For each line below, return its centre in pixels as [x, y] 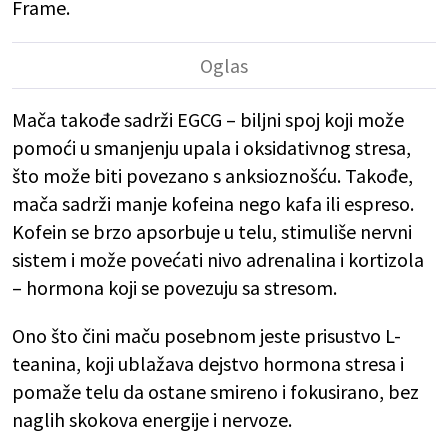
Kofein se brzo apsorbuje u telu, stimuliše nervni [212, 232]
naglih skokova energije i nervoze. [152, 420]
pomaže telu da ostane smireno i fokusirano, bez [215, 392]
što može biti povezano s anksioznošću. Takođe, [212, 176]
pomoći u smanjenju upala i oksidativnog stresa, [211, 148]
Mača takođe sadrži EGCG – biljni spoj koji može [208, 120]
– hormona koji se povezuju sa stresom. [174, 288]
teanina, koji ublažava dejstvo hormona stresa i [208, 364]
